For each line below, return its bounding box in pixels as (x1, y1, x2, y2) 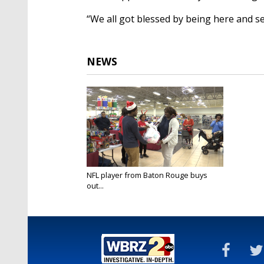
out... (87, 180, 104, 191)
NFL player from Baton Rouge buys (87, 169, 207, 180)
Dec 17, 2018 (87, 190, 126, 199)
